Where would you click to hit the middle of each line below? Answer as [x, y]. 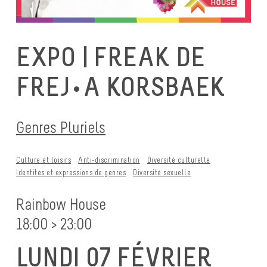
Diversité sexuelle [162, 173]
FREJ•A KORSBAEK [121, 87]
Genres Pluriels [61, 128]
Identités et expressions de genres [71, 173]
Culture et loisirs [44, 160]
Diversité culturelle [178, 160]
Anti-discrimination [109, 160]
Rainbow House [61, 204]
